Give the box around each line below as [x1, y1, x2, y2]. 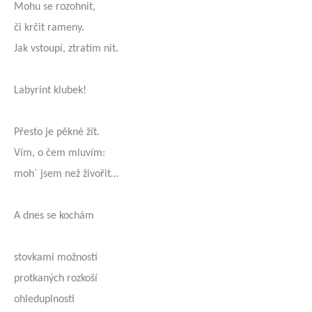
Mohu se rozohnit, [14, 1, 95, 13]
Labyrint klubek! [14, 85, 86, 96]
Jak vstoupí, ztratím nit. [14, 43, 118, 54]
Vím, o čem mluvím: [14, 148, 105, 159]
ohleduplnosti [14, 294, 75, 305]
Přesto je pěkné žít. [14, 127, 100, 138]
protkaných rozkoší [14, 273, 97, 284]
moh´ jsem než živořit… [14, 169, 118, 180]
